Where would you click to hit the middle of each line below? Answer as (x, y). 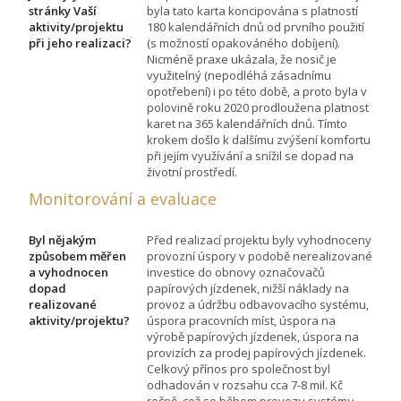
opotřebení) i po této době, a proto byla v (257, 91)
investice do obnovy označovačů (236, 272)
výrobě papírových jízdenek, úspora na (253, 336)
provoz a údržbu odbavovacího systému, (258, 304)
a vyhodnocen (68, 272)
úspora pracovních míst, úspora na (241, 320)
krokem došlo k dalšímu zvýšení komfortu (259, 139)
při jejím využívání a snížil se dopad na (250, 155)
